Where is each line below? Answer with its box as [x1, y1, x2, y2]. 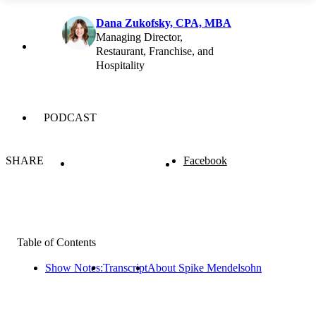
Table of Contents [17, 236, 96, 249]
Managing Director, [96, 30, 183, 43]
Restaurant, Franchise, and [96, 44, 214, 57]
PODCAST [44, 111, 97, 123]
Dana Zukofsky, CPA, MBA [96, 16, 231, 29]
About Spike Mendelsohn [147, 262, 262, 274]
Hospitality [96, 59, 145, 71]
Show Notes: [45, 262, 103, 274]
